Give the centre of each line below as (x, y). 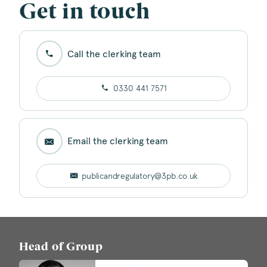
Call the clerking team (114, 54)
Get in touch (85, 13)
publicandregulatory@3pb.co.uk (140, 176)
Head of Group (61, 247)
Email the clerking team (118, 141)
